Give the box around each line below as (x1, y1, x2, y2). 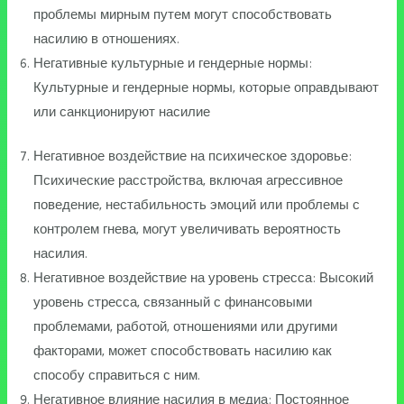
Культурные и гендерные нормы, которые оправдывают (33, 80, 380, 96)
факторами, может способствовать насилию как (33, 344, 333, 359)
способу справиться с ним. (33, 368, 201, 383)
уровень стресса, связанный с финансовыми (33, 295, 313, 310)
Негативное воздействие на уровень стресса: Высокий (33, 271, 374, 286)
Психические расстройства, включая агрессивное (33, 173, 344, 188)
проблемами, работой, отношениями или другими (33, 319, 338, 335)
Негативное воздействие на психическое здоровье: (33, 149, 353, 164)
